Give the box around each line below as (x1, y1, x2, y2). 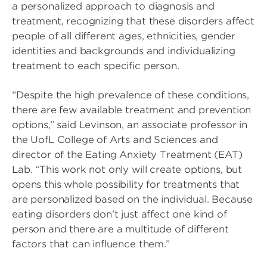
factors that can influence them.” (12, 238, 170, 250)
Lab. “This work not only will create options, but (12, 164, 243, 175)
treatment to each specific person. (12, 60, 179, 72)
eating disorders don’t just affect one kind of (12, 209, 227, 220)
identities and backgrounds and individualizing (12, 45, 235, 57)
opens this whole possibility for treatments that (12, 179, 240, 190)
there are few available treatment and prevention (12, 104, 252, 116)
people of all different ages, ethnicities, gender (12, 30, 236, 42)
